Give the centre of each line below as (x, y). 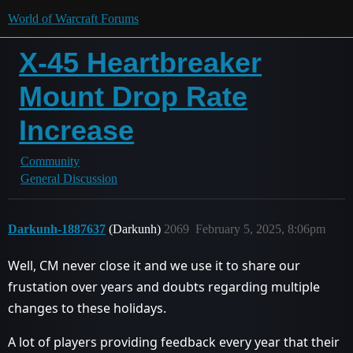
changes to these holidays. (87, 308)
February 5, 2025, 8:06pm (260, 229)
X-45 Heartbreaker (141, 63)
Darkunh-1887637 (57, 229)
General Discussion (69, 178)
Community (50, 161)
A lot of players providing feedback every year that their (174, 342)
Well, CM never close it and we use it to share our (154, 266)
